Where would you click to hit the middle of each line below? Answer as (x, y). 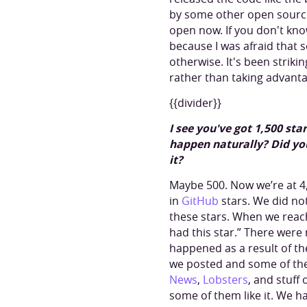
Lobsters (225, 280)
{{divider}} (195, 103)
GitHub (200, 201)
